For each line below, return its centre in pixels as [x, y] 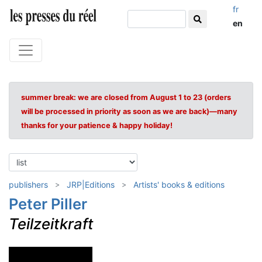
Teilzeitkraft [51, 224]
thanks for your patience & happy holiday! [97, 125]
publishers [28, 185]
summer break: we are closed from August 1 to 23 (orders [126, 97]
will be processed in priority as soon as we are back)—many [129, 111]
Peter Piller [48, 204]
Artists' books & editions [179, 185]
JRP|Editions [91, 185]
